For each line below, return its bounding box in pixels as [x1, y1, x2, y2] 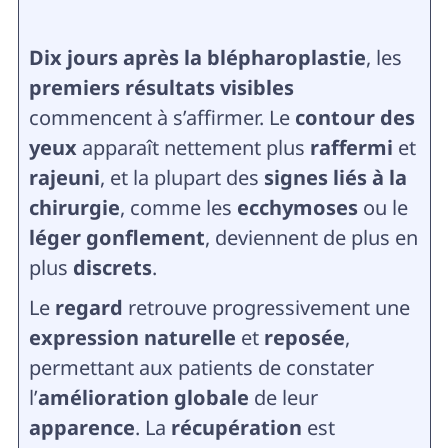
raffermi [309, 133, 393, 161]
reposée [263, 323, 345, 351]
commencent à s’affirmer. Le [28, 103, 295, 131]
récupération [170, 413, 302, 441]
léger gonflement [28, 223, 205, 251]
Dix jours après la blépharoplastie [28, 43, 366, 71]
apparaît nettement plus [76, 133, 310, 161]
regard [54, 293, 123, 321]
